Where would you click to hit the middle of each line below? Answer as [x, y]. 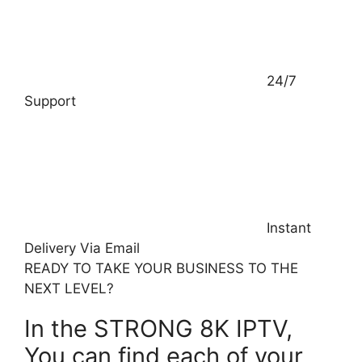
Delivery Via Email [82, 248]
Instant [289, 227]
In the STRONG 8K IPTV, [158, 328]
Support [50, 101]
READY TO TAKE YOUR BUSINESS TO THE [161, 268]
